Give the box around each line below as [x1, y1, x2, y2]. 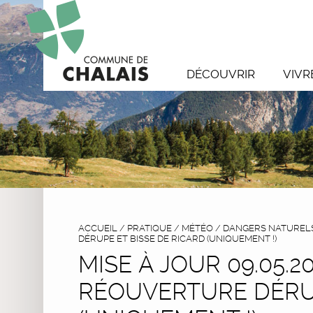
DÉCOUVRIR [187, 67, 255, 81]
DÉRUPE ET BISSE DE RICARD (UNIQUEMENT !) [78, 233, 277, 244]
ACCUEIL [78, 222, 117, 233]
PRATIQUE [127, 222, 172, 233]
